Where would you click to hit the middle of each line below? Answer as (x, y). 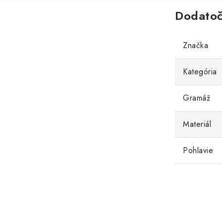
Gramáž (196, 98)
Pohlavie (198, 151)
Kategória (200, 72)
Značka (195, 46)
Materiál (197, 124)
